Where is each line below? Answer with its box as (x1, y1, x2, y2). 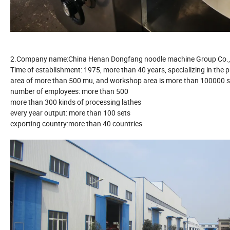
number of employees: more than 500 (10, 86, 128, 96)
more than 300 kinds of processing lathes (10, 97, 141, 107)
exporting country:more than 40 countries (10, 118, 142, 128)
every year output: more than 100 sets (10, 107, 130, 118)
